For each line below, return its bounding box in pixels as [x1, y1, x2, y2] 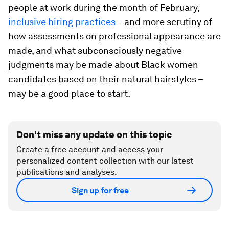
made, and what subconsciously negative [8, 45, 182, 56]
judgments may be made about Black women [8, 59, 198, 70]
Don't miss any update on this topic [16, 129, 172, 140]
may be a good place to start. [8, 88, 130, 99]
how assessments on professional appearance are [8, 31, 221, 41]
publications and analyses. [16, 167, 117, 177]
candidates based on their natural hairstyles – [8, 74, 203, 84]
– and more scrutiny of [116, 16, 212, 27]
